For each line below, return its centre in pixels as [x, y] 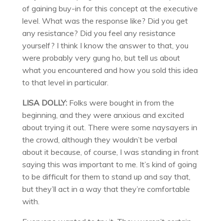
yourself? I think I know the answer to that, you [105, 45]
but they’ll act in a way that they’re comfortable [106, 189]
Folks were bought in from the [120, 102]
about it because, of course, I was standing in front [110, 152]
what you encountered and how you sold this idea [110, 70]
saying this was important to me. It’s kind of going [109, 164]
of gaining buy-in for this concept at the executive [110, 8]
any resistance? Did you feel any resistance [99, 33]
